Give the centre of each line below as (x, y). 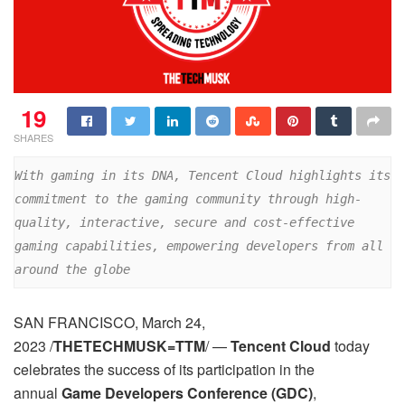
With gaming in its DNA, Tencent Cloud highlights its (202, 176)
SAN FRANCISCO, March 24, (109, 323)
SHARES (33, 137)
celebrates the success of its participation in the (164, 370)
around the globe (72, 270)
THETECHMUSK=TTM (129, 346)
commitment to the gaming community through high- (188, 199)
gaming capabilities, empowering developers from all (199, 246)
